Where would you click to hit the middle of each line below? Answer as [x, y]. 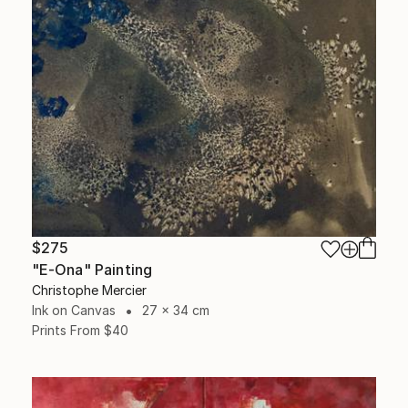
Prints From [66, 330]
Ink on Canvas [73, 310]
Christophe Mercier [89, 290]
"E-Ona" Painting [92, 269]
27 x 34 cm [175, 310]
